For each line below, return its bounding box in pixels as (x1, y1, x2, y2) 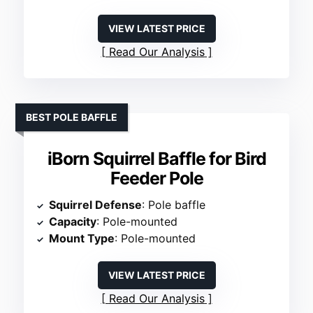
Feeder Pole (110, 168, 203, 189)
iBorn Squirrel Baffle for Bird (47, 148, 266, 170)
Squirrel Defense (49, 198, 143, 212)
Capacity (49, 214, 97, 229)
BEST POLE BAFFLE (26, 111, 118, 124)
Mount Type (49, 231, 115, 246)
